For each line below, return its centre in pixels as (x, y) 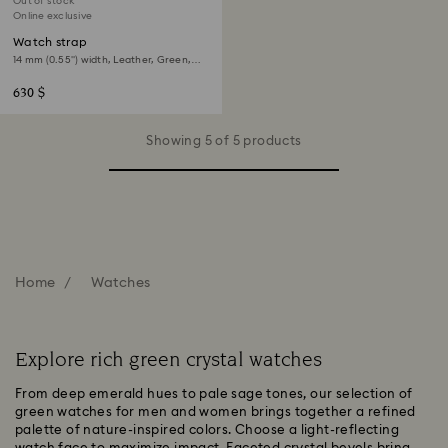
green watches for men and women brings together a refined (215, 412)
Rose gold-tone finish (65, 72)
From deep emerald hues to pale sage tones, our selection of (214, 394)
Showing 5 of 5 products (224, 141)
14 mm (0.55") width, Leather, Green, (102, 60)
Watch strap (50, 42)
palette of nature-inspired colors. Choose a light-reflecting (207, 430)
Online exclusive (52, 16)
